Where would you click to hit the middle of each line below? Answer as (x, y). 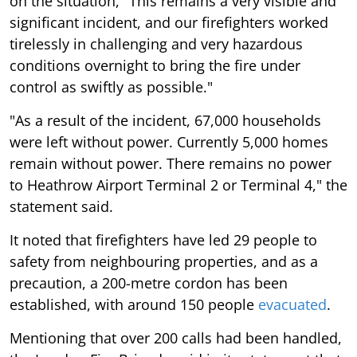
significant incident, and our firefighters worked (169, 22)
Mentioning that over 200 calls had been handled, (176, 337)
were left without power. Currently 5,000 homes (169, 141)
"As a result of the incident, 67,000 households (165, 120)
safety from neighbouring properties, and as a (164, 261)
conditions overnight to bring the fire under (155, 65)
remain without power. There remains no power (171, 163)
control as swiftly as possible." (111, 86)
